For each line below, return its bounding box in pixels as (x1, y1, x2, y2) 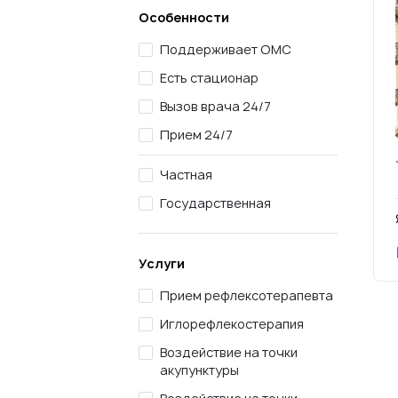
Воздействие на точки (160, 344, 298, 361)
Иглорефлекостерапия (160, 315, 304, 332)
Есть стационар (160, 69, 259, 86)
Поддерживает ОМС (160, 41, 291, 58)
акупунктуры (160, 362, 239, 378)
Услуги (139, 255, 185, 272)
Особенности (139, 9, 229, 26)
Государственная (160, 195, 271, 211)
